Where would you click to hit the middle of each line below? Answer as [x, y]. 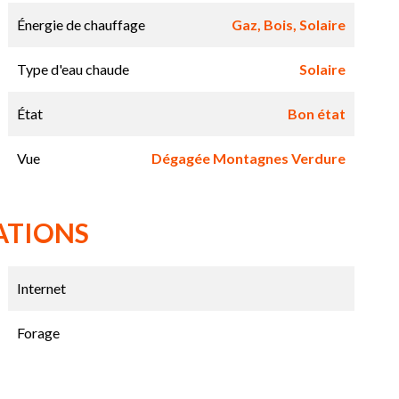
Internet [41, 289]
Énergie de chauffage [81, 25]
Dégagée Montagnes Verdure [248, 159]
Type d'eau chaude [73, 69]
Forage [38, 333]
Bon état [316, 114]
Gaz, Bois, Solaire [288, 25]
